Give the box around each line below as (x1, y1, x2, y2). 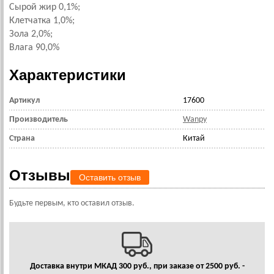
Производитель (9, 115, 68, 124)
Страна (9, 134, 35, 143)
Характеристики (9, 67, 126, 83)
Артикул (9, 96, 40, 105)
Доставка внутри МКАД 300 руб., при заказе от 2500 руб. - (29, 262, 245, 271)
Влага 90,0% (9, 43, 59, 53)
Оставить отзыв (79, 172, 141, 182)
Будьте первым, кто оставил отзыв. (9, 199, 135, 208)
